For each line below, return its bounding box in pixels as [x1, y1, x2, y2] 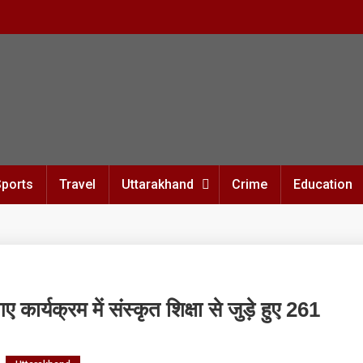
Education [293, 177, 352, 192]
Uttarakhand [122, 177, 194, 192]
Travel [59, 177, 96, 192]
